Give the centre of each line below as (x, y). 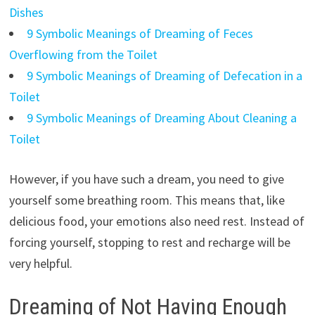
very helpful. (40, 263)
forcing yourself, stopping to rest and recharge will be (149, 242)
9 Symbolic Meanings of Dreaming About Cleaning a (161, 117)
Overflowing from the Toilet (83, 54)
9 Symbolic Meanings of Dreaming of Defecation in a (164, 75)
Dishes (26, 12)
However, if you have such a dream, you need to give (146, 179)
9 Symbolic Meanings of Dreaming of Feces (140, 33)
